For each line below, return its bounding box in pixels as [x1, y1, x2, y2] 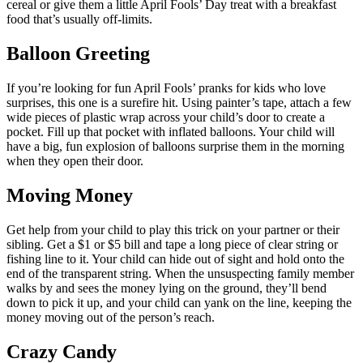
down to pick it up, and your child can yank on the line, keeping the [6, 296, 352, 310]
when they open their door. [6, 154, 143, 169]
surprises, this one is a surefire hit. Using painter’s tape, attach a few [6, 96, 352, 110]
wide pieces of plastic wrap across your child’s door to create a [6, 110, 325, 125]
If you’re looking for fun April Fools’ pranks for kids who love [6, 81, 326, 96]
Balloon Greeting [6, 43, 150, 65]
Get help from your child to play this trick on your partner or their [6, 223, 340, 237]
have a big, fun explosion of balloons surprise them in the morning [6, 139, 344, 154]
